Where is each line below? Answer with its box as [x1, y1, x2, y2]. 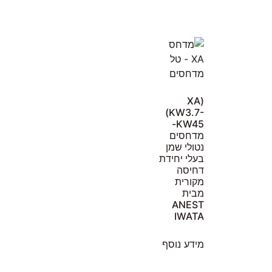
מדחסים [169, 129, 204, 142]
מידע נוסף [162, 238, 204, 251]
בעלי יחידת [159, 152, 204, 165]
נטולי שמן [166, 141, 204, 154]
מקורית [175, 175, 204, 188]
